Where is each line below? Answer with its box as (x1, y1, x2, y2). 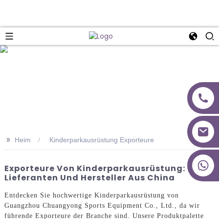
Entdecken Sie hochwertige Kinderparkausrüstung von (4, 192, 179, 199)
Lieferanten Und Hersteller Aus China (4, 172, 175, 183)
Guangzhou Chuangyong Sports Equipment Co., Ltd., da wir (4, 202, 200, 210)
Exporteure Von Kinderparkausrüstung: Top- (4, 162, 210, 174)
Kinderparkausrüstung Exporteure (49, 135, 154, 144)
